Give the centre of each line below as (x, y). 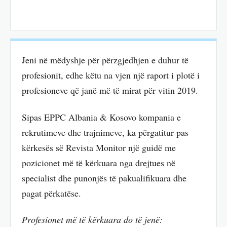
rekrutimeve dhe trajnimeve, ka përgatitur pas (105, 132)
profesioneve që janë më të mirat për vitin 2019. (110, 90)
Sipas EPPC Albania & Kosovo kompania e (101, 117)
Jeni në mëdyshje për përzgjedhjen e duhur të (105, 60)
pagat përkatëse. (51, 193)
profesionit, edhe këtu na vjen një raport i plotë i (111, 75)
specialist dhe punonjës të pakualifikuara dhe (104, 178)
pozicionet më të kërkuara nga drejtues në (99, 162)
